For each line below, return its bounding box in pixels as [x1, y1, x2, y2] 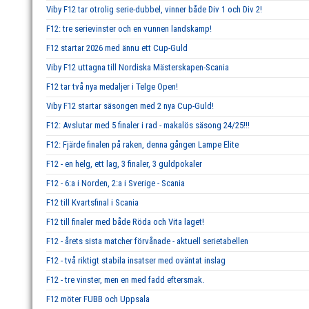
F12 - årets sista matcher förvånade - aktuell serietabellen [46, 236, 248, 246]
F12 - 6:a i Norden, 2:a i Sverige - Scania [46, 178, 185, 188]
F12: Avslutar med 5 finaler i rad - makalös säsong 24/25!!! [46, 120, 250, 130]
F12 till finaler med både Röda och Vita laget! [46, 217, 204, 227]
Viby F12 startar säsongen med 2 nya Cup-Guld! [46, 101, 214, 111]
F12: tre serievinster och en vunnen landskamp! [46, 23, 212, 34]
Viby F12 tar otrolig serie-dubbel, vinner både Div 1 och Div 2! [46, 4, 262, 14]
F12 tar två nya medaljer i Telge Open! [46, 81, 178, 92]
